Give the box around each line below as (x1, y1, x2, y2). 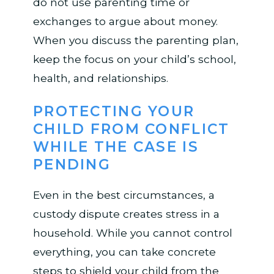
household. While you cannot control (32, 226, 232, 240)
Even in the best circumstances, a (32, 188, 215, 202)
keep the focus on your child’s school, (32, 52, 236, 65)
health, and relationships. (32, 71, 168, 84)
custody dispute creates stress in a (32, 207, 220, 221)
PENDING (32, 155, 111, 173)
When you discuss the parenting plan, (32, 33, 239, 46)
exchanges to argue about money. (32, 14, 218, 28)
